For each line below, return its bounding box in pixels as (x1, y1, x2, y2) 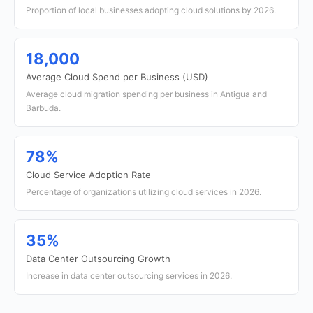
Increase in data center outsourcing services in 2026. (26, 270, 232, 281)
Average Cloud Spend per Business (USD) (26, 71, 208, 82)
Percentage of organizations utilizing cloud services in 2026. (26, 187, 261, 197)
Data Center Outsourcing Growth (26, 253, 170, 264)
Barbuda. (26, 103, 61, 113)
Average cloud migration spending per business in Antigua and (26, 89, 267, 99)
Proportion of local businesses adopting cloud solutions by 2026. (26, 5, 276, 15)
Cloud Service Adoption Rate (26, 169, 151, 180)
